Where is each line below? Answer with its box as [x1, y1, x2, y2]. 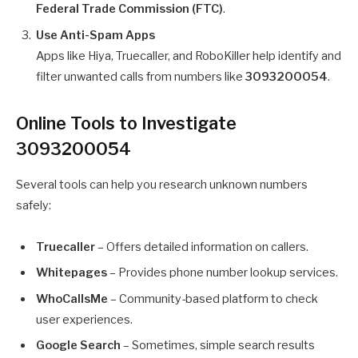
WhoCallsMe [36, 291, 108, 306]
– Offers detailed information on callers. [95, 240, 308, 255]
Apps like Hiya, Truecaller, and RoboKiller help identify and [36, 48, 341, 63]
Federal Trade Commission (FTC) [36, 2, 223, 17]
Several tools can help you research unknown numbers [16, 177, 308, 193]
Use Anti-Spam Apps [36, 27, 155, 42]
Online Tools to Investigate [16, 112, 237, 133]
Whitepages [36, 265, 107, 280]
